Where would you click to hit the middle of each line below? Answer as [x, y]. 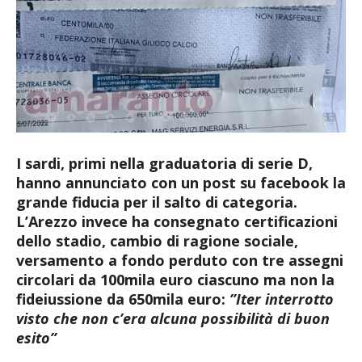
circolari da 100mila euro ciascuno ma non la [175, 279]
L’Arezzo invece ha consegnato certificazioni [177, 221]
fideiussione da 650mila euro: [123, 299]
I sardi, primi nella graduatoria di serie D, [164, 163]
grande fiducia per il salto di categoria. [157, 202]
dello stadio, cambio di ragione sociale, [157, 240]
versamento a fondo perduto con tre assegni [180, 260]
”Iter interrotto [282, 299]
